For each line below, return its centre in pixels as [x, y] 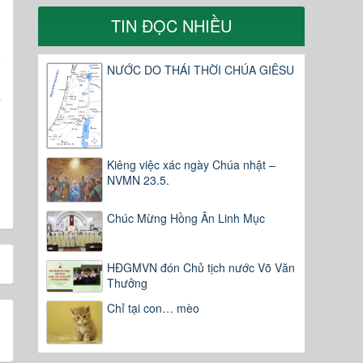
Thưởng [128, 283]
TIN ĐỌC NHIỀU [172, 26]
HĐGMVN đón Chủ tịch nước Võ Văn [201, 268]
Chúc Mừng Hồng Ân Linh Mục [186, 218]
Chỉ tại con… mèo [154, 308]
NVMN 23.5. [139, 179]
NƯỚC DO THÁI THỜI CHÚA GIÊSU [201, 70]
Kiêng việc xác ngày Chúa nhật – [192, 164]
